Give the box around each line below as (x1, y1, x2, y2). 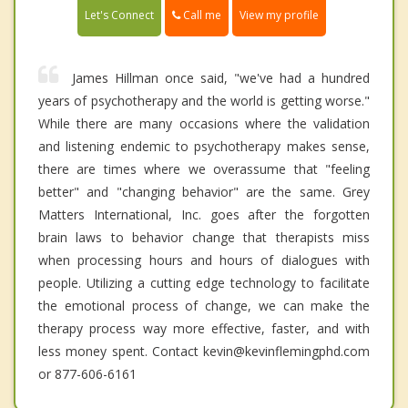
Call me (180, 6, 221, 23)
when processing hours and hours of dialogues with (38, 250, 370, 269)
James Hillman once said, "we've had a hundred (72, 68, 370, 87)
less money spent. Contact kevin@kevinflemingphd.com (38, 342, 370, 360)
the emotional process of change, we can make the (38, 296, 370, 314)
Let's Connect (85, 6, 154, 23)
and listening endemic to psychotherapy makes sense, (38, 137, 370, 155)
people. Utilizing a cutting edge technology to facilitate (38, 273, 370, 291)
